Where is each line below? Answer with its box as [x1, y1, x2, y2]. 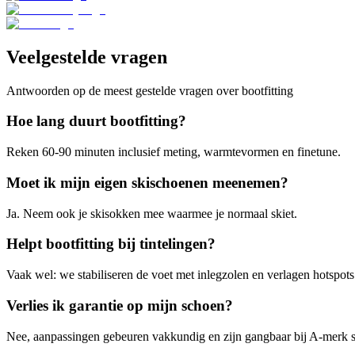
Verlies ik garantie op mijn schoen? [6, 296, 233, 314]
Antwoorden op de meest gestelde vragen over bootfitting [6, 83, 293, 97]
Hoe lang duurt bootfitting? [6, 113, 186, 130]
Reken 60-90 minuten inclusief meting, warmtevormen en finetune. [6, 145, 341, 159]
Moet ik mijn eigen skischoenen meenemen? [6, 174, 288, 191]
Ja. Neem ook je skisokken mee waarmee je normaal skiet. [6, 206, 297, 220]
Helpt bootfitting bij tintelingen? [6, 235, 216, 253]
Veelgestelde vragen [6, 46, 167, 67]
